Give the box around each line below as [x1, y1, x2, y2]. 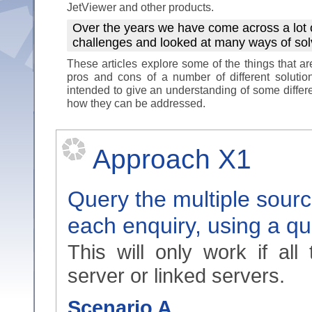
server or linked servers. [68, 264, 285, 287]
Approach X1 [93, 144, 251, 174]
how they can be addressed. [67, 97, 205, 109]
